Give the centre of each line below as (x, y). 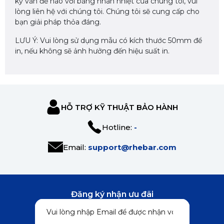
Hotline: (118, 127)
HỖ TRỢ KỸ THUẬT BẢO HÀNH (119, 107)
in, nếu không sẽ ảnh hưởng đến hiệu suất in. (92, 51)
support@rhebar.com (132, 147)
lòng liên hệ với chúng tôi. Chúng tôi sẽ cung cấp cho (107, 11)
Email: (75, 147)
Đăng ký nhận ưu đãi (112, 194)
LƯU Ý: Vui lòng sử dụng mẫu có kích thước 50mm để (108, 40)
